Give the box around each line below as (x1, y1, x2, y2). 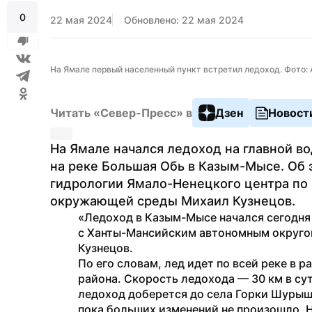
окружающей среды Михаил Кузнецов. (50, 194, 295, 208)
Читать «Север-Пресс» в (50, 106, 192, 120)
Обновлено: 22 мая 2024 (124, 14, 244, 26)
